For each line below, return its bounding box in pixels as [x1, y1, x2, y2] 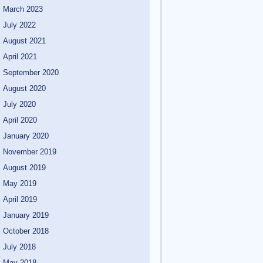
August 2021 [3, 36, 46, 45]
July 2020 [3, 99, 36, 109]
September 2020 [3, 68, 59, 77]
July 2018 [3, 242, 36, 251]
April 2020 [3, 115, 37, 124]
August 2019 [3, 163, 46, 172]
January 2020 [3, 131, 49, 140]
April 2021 [3, 52, 37, 61]
